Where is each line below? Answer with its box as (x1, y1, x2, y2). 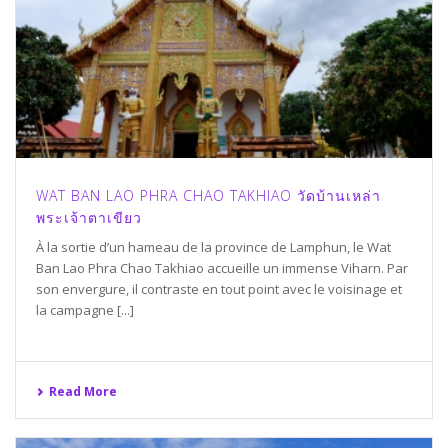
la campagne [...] (36, 301, 134, 320)
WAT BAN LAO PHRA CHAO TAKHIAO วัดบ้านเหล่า (36, 186, 381, 206)
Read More (49, 383, 117, 401)
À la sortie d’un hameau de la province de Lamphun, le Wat (36, 238, 391, 257)
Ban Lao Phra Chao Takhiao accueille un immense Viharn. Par (36, 259, 408, 278)
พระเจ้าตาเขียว (36, 208, 142, 228)
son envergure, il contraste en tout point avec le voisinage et (36, 280, 402, 299)
